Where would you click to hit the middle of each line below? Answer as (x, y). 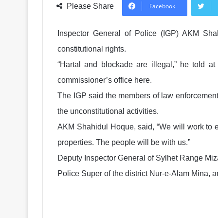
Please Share (90, 6)
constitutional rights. (92, 49)
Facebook (162, 6)
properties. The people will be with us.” (124, 142)
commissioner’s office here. (105, 80)
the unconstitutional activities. (108, 111)
